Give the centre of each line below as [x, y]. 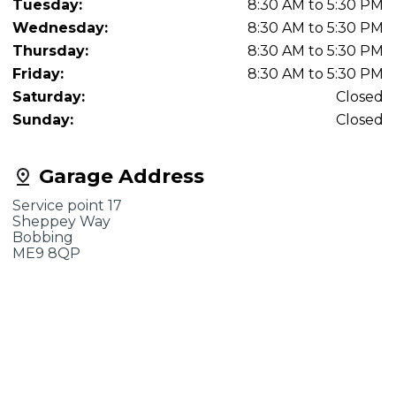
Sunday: [43, 120]
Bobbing [43, 237]
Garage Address [119, 176]
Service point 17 [67, 206]
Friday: [38, 74]
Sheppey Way [61, 221]
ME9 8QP [46, 253]
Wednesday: [60, 28]
